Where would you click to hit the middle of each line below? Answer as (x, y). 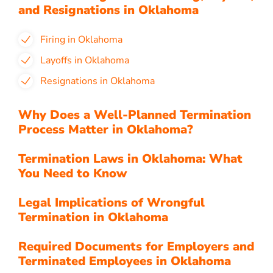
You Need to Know (73, 173)
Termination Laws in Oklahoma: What (130, 159)
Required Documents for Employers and (136, 246)
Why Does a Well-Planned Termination (135, 115)
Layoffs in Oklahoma (85, 60)
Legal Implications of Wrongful (112, 203)
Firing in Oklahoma (81, 40)
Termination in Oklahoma (93, 217)
